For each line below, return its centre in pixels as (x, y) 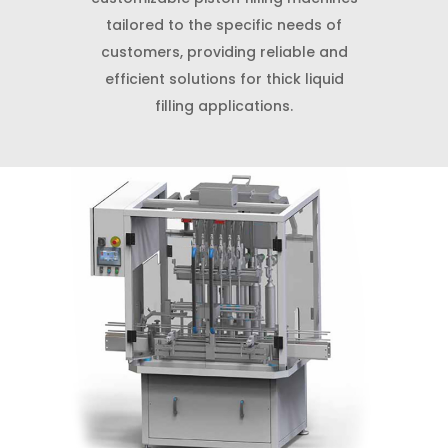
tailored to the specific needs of (224, 25)
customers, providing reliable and (224, 52)
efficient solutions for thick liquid (224, 79)
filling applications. (224, 106)
